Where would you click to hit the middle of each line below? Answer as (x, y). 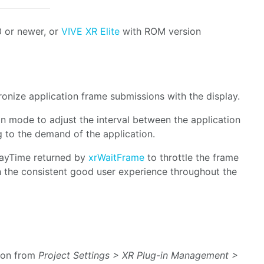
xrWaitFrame (116, 157)
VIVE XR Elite (92, 31)
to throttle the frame (192, 157)
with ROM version (162, 31)
